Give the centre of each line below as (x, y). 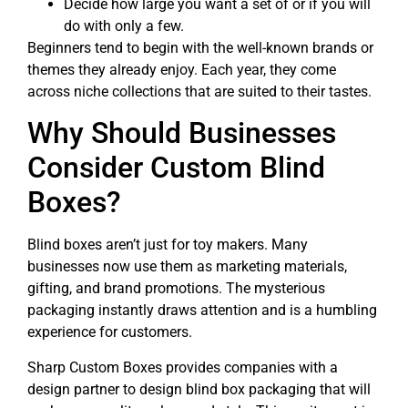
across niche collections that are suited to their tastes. (199, 91)
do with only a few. (124, 25)
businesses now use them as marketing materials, (187, 267)
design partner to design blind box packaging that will (199, 389)
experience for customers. (110, 332)
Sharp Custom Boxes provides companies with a (183, 367)
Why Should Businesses (182, 133)
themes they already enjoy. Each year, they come (182, 69)
